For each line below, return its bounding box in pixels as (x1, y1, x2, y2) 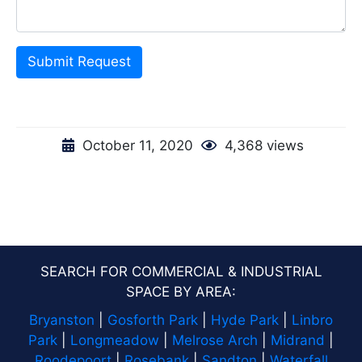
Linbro (292, 311, 333, 328)
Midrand (271, 331, 325, 348)
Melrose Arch (172, 331, 258, 348)
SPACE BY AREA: (126, 283, 236, 300)
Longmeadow (70, 331, 159, 348)
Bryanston (29, 311, 95, 328)
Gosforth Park (107, 311, 198, 328)
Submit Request (27, 53, 131, 70)
